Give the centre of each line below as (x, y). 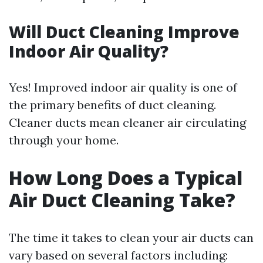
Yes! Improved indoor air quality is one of (123, 87)
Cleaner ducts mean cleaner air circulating (127, 122)
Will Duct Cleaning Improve (124, 32)
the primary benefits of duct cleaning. (112, 105)
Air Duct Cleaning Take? (122, 200)
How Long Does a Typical (126, 178)
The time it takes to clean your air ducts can (131, 237)
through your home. (64, 140)
